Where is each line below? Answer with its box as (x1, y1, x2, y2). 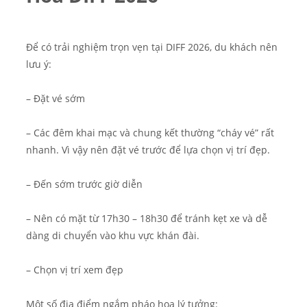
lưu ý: (26, 58, 51, 71)
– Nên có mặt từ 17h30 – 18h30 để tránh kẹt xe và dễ (26, 212, 267, 225)
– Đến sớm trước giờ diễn (26, 178, 143, 191)
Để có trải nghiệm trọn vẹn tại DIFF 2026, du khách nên (26, 41, 278, 54)
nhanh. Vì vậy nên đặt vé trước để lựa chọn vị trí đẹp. (26, 144, 270, 157)
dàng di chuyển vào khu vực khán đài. (26, 230, 199, 243)
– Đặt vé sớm (26, 93, 85, 106)
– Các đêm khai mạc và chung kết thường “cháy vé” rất (26, 127, 274, 140)
